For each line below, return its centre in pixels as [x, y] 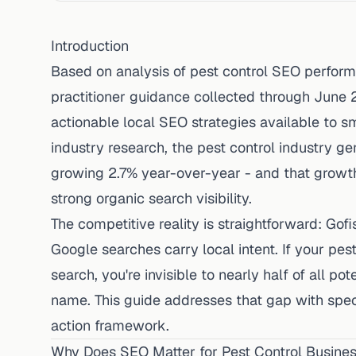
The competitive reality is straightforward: [188, 224]
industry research [108, 147]
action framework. [110, 325]
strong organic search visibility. [151, 198]
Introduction [90, 46]
